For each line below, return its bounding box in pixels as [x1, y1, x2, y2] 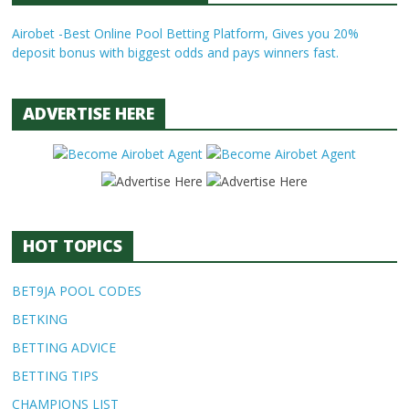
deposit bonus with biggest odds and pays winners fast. [12, 44, 340, 61]
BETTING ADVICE [12, 339, 117, 356]
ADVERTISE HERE [23, 102, 155, 124]
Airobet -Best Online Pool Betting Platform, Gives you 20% [12, 25, 360, 42]
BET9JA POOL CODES [12, 282, 142, 299]
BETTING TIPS [12, 367, 100, 384]
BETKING [12, 310, 68, 328]
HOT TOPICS [23, 235, 123, 257]
